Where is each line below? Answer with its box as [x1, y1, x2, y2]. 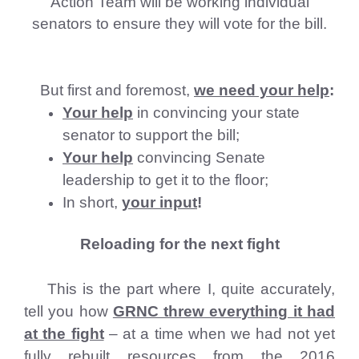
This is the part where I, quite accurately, [24, 280, 335, 297]
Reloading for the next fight [79, 236, 280, 252]
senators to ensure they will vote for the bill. [32, 15, 327, 32]
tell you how [24, 303, 113, 320]
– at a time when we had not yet [108, 325, 336, 342]
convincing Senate [137, 149, 265, 166]
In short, [63, 194, 122, 211]
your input [122, 194, 197, 211]
